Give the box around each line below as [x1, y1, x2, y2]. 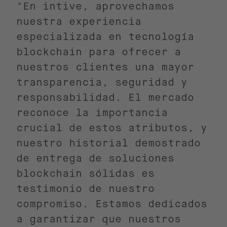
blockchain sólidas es [16, 168, 155, 179]
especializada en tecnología [16, 31, 194, 43]
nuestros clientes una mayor [16, 61, 194, 73]
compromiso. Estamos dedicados [16, 198, 207, 210]
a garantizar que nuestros [16, 213, 181, 225]
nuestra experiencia [16, 16, 141, 27]
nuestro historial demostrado [16, 137, 201, 149]
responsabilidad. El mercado [16, 92, 194, 103]
